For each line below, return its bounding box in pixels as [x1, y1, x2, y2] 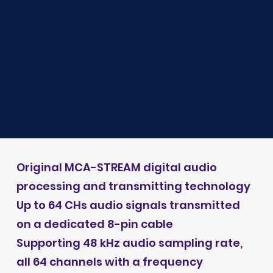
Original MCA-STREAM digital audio [16, 159, 217, 175]
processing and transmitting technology [16, 178, 250, 194]
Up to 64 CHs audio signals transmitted [16, 197, 240, 213]
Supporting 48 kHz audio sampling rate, [16, 235, 243, 250]
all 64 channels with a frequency [16, 253, 203, 269]
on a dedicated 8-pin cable [16, 216, 173, 232]
